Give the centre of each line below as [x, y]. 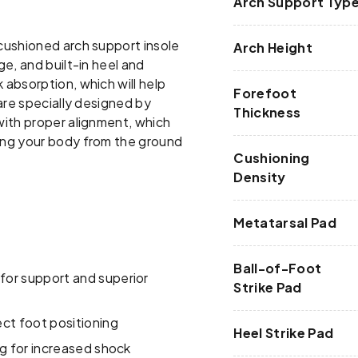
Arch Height [273, 48]
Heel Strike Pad [284, 333]
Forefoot [265, 93]
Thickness [267, 113]
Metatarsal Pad [285, 223]
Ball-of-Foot [278, 268]
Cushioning [272, 158]
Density [260, 177]
